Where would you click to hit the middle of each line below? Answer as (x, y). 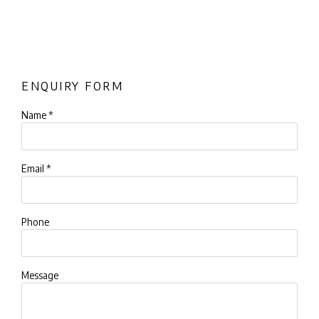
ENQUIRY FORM (73, 85)
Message (40, 275)
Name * (37, 115)
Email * (36, 168)
